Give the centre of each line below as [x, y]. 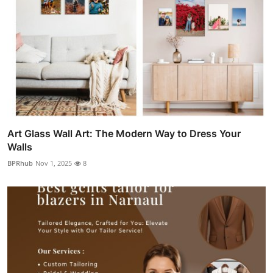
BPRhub [20, 163]
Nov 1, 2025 [54, 163]
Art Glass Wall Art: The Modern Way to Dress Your [124, 134]
